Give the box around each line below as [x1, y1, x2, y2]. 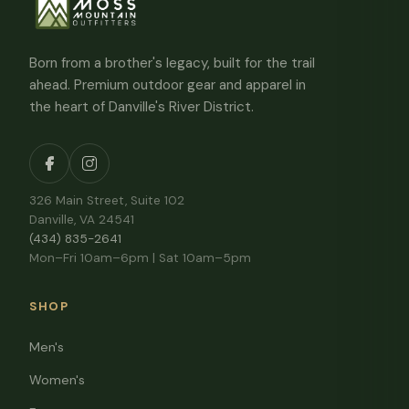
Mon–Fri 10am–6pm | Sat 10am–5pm [29, 250, 251, 266]
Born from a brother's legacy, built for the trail [29, 54, 315, 72]
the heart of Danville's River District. [29, 98, 254, 116]
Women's [29, 372, 85, 388]
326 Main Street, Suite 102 [29, 193, 184, 208]
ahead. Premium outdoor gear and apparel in [29, 76, 306, 94]
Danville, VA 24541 [29, 212, 134, 227]
